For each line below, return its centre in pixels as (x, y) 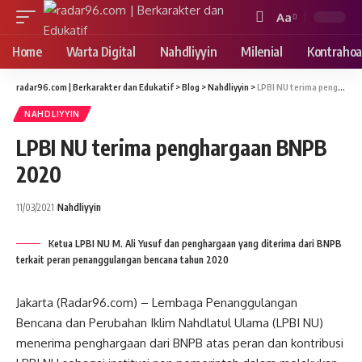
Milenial (262, 52)
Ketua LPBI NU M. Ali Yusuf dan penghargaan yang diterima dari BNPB (195, 244)
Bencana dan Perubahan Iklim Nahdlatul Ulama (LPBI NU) (170, 323)
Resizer (295, 46)
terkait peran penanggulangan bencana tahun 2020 (122, 260)
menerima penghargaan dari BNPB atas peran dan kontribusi (180, 343)
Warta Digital (101, 52)
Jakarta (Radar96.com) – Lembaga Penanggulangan (157, 303)
